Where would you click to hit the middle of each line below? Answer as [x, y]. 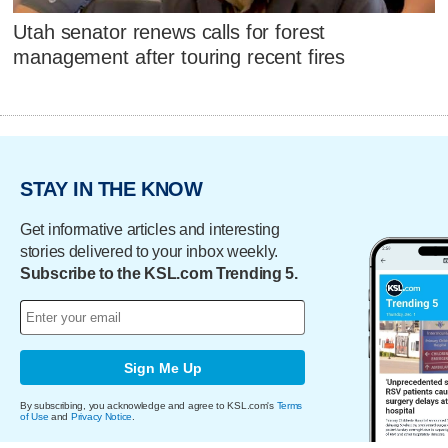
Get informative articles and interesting [150, 230]
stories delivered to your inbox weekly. [149, 252]
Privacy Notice [101, 417]
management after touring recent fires [179, 56]
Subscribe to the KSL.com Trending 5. [159, 274]
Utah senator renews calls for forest [169, 31]
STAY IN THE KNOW [111, 188]
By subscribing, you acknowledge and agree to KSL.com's [148, 406]
